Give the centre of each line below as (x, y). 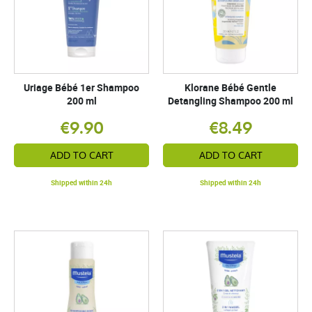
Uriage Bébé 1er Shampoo (81, 87)
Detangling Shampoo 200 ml (231, 101)
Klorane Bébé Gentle (231, 87)
